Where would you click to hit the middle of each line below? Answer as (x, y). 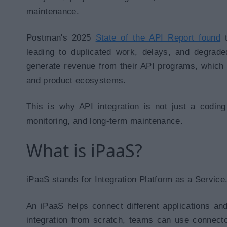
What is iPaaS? (84, 150)
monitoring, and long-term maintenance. (105, 121)
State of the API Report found (158, 38)
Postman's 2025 (59, 38)
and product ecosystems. (76, 80)
